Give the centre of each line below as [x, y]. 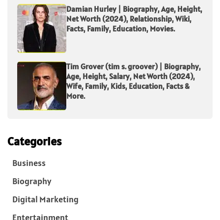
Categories [34, 141]
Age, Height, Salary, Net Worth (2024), [131, 76]
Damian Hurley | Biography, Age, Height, [134, 9]
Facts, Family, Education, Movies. [121, 29]
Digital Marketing [45, 199]
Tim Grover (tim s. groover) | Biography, [134, 67]
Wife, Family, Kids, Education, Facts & [128, 86]
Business [29, 163]
